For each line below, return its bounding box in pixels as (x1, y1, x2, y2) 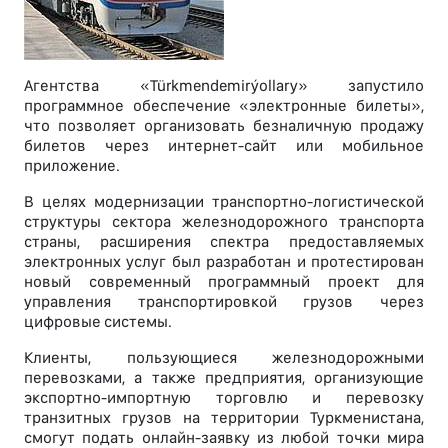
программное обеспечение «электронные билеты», (24, 95, 424, 115)
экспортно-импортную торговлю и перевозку (24, 387, 424, 407)
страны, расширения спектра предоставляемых (24, 231, 424, 251)
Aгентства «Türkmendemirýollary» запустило (24, 75, 424, 95)
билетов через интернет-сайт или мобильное (24, 135, 424, 155)
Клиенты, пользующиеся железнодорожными (24, 347, 424, 367)
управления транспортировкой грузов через (24, 291, 424, 311)
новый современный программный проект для (24, 271, 424, 291)
